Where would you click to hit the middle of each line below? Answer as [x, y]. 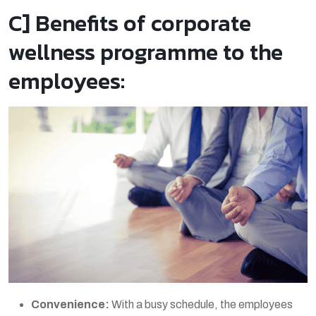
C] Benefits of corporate [130, 24]
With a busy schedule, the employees [201, 304]
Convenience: [70, 304]
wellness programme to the [146, 53]
